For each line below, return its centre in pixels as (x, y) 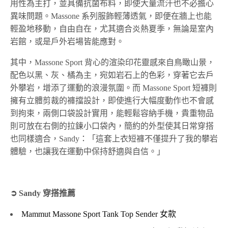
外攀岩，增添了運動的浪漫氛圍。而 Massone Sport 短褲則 (114, 88)
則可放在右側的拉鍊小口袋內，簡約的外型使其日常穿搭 (112, 126)
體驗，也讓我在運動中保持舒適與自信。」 (88, 152)
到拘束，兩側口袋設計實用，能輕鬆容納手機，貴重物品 (112, 113)
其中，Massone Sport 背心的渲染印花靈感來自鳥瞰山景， (113, 63)
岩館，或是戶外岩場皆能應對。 (67, 42)
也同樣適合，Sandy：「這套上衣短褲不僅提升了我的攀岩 (114, 139)
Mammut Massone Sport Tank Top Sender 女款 (99, 214)
